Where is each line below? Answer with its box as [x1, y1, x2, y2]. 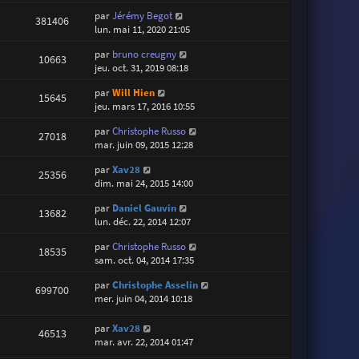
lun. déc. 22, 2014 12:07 [95, 215, 192, 229]
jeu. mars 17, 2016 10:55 [95, 99, 196, 114]
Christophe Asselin [112, 278, 199, 292]
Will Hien [112, 86, 155, 100]
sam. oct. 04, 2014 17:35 [95, 253, 195, 268]
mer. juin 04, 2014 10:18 [95, 292, 193, 306]
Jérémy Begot [112, 9, 173, 23]
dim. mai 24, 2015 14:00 [95, 176, 194, 191]
